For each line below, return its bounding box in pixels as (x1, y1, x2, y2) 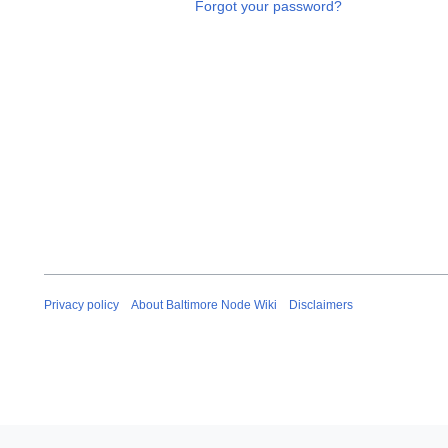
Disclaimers (289, 297, 353, 312)
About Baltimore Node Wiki (131, 297, 277, 312)
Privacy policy (44, 297, 119, 312)
